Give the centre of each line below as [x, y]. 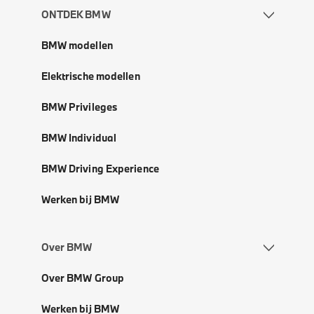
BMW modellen [77, 46]
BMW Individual [79, 138]
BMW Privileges [79, 107]
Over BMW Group [83, 278]
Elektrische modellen [90, 76]
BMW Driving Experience [100, 169]
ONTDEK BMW [76, 15]
